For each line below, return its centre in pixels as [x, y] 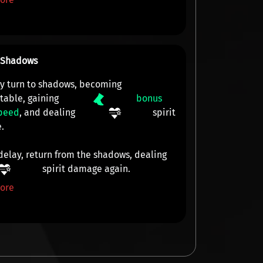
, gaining [42, 98]
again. [117, 169]
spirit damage [73, 169]
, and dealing [49, 112]
